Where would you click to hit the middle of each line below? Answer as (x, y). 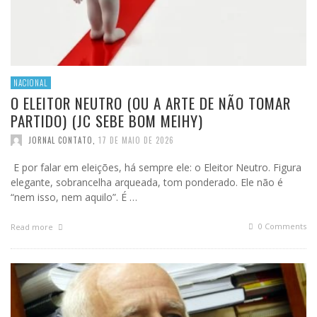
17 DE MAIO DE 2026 (136, 140)
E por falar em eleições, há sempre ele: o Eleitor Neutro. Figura (156, 168)
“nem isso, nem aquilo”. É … (74, 197)
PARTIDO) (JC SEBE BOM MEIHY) (107, 121)
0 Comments (281, 226)
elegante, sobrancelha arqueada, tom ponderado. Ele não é (147, 183)
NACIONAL (31, 83)
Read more (33, 227)
